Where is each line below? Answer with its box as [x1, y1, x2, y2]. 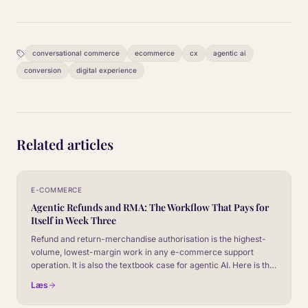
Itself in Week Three [31, 214, 116, 227]
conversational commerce [32, 49, 120, 57]
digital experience [76, 66, 137, 74]
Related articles [16, 135, 113, 153]
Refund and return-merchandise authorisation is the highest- [31, 234, 266, 244]
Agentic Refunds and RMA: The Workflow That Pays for [31, 201, 269, 214]
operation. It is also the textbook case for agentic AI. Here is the [31, 260, 274, 270]
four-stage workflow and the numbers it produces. [31, 273, 225, 283]
